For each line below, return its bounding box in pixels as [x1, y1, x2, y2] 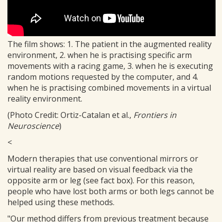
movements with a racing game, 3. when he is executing [7, 60, 213, 71]
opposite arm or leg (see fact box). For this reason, [7, 175, 195, 186]
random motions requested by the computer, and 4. [7, 71, 198, 82]
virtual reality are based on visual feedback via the [7, 164, 193, 175]
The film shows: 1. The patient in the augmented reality [7, 39, 212, 50]
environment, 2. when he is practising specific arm [7, 50, 192, 60]
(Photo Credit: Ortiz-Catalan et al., [7, 110, 133, 120]
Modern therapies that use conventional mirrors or [7, 153, 198, 164]
